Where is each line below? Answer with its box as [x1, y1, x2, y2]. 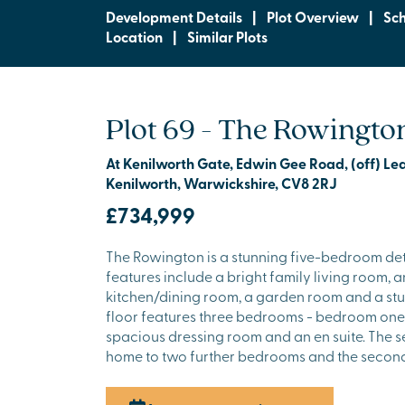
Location [106, 25, 163, 47]
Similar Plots [187, 25, 268, 47]
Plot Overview [267, 5, 359, 27]
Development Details [106, 5, 242, 27]
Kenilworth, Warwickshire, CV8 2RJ [106, 173, 337, 193]
